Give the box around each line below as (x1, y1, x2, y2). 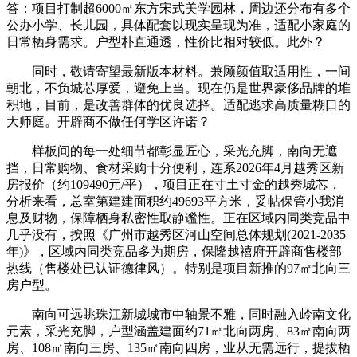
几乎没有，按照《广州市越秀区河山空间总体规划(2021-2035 (6, 227, 346, 241)
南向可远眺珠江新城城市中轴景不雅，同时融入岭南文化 (6, 307, 351, 321)
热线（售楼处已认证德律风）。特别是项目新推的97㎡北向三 (6, 261, 351, 275)
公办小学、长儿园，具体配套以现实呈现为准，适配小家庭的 (6, 18, 351, 32)
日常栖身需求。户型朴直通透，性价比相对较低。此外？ (6, 34, 325, 49)
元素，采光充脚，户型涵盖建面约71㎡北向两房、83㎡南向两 (6, 324, 351, 338)
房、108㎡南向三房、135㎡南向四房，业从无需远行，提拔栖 (6, 340, 351, 355)
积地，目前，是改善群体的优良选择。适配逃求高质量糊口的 (6, 97, 351, 112)
